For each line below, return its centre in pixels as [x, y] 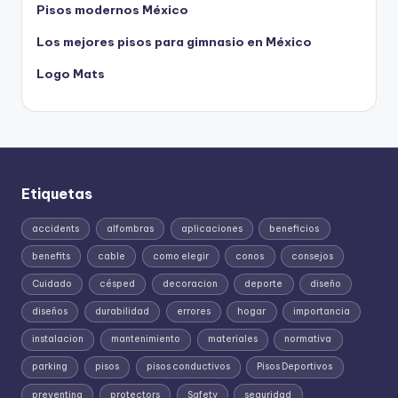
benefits [52, 256]
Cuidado [52, 283]
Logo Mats [71, 74]
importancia [322, 312]
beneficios [295, 228]
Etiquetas [57, 194]
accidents [56, 228]
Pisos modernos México [112, 10]
